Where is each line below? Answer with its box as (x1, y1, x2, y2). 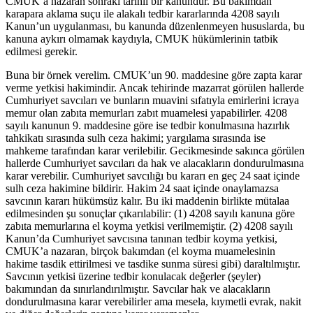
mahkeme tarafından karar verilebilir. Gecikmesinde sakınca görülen (6, 145, 305, 157)
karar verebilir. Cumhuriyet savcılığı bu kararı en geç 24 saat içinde (6, 170, 300, 182)
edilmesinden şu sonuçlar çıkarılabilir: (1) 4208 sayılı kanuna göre (6, 208, 295, 220)
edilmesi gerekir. (6, 45, 80, 58)
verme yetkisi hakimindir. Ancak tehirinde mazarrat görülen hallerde (6, 82, 304, 94)
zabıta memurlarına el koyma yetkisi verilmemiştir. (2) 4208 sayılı (6, 220, 293, 233)
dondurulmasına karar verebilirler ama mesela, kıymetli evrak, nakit (6, 296, 301, 308)
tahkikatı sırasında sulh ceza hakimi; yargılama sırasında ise (6, 132, 265, 145)
